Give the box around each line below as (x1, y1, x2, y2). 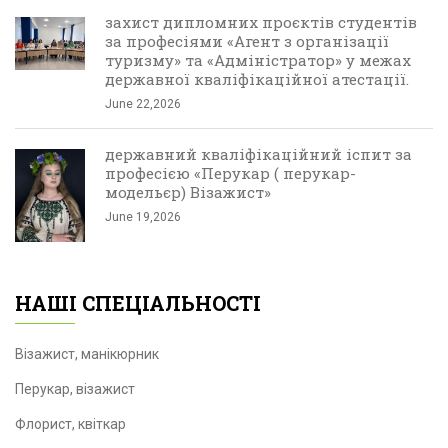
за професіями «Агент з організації (105, 31, 389, 51)
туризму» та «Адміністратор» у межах (105, 50, 411, 70)
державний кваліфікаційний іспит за (105, 144, 412, 164)
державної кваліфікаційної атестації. (105, 69, 409, 89)
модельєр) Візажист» (105, 182, 271, 202)
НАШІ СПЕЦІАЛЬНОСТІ (15, 290, 261, 316)
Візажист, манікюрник (15, 346, 159, 362)
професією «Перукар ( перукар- (105, 163, 356, 183)
